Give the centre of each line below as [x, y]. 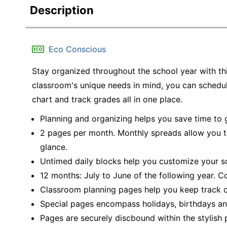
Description [62, 10]
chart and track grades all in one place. [107, 99]
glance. [54, 147]
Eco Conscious [77, 49]
